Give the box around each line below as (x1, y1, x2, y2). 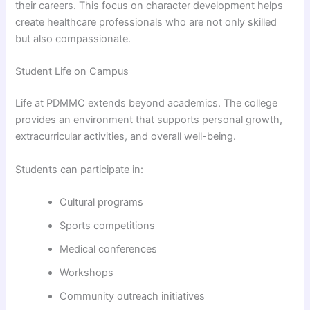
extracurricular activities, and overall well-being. (15, 130, 237, 143)
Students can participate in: (15, 163, 144, 176)
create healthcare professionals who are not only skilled (15, 16, 277, 29)
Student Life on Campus (15, 65, 129, 78)
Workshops (60, 266, 114, 280)
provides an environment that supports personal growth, (15, 113, 283, 127)
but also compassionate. (15, 33, 131, 46)
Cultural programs (60, 196, 144, 209)
